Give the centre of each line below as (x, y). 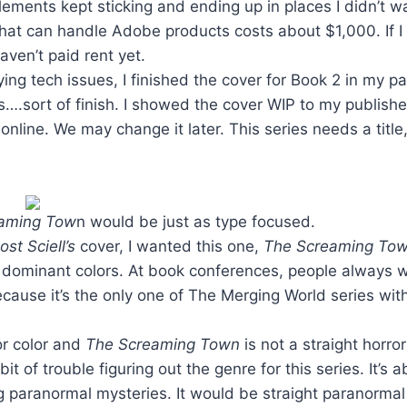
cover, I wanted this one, (169, 246)
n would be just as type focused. (196, 221)
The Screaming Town (165, 344)
